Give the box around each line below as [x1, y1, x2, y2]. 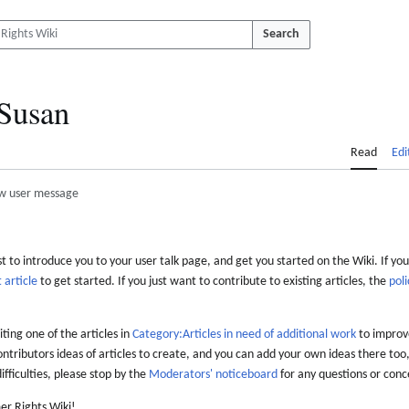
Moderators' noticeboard [149, 368, 278, 383]
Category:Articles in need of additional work [132, 328, 356, 342]
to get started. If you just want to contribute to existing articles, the [37, 275, 389, 289]
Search [263, 27, 299, 41]
